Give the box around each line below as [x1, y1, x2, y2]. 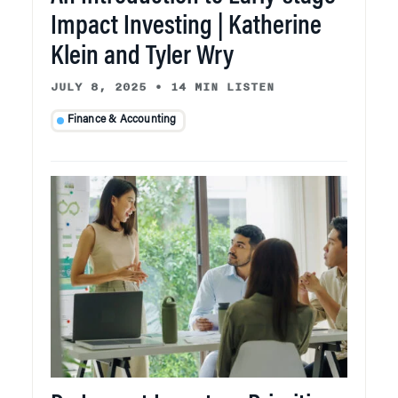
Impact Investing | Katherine [51, 14, 322, 42]
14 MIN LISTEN [171, 78, 275, 97]
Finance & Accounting [67, 115, 177, 126]
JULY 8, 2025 [51, 78, 147, 97]
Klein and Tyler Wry [51, 44, 234, 72]
